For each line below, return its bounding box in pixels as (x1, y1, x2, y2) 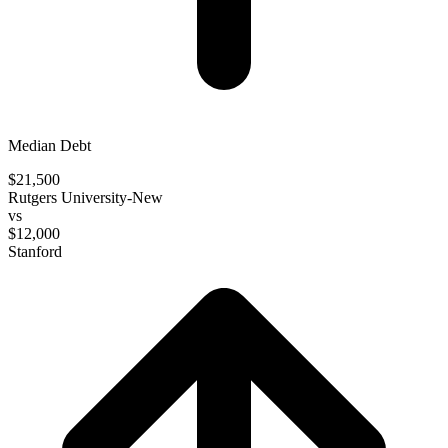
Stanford (8, 242, 62, 260)
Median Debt (8, 136, 91, 154)
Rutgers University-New (8, 188, 163, 206)
